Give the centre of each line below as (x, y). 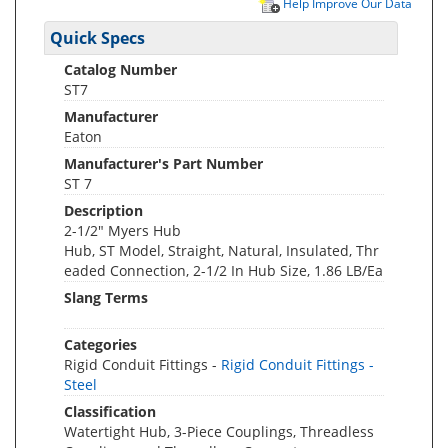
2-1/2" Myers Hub (122, 230)
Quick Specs (97, 38)
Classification (110, 411)
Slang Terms (106, 297)
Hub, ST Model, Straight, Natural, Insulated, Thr (221, 250)
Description (103, 210)
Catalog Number (120, 69)
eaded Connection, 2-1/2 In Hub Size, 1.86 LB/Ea (223, 270)
